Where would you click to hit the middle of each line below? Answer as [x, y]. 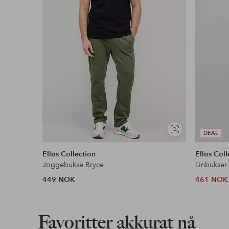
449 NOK [59, 180]
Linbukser [211, 165]
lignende [187, 142]
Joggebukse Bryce [73, 165]
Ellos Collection [69, 154]
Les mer [73, 22]
